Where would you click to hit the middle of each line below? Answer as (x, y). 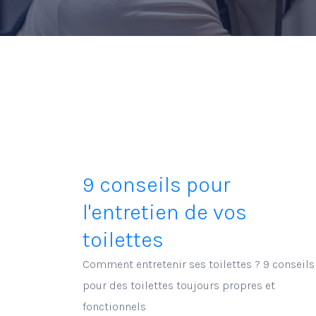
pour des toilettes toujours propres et (179, 285)
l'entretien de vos (165, 212)
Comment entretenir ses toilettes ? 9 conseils (199, 264)
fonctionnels (114, 306)
